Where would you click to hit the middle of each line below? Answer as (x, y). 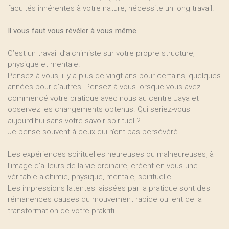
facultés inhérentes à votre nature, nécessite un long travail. (111, 8)
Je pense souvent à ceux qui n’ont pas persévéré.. (95, 132)
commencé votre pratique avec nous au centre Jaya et (103, 98)
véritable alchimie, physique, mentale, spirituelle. (90, 177)
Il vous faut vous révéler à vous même (72, 31)
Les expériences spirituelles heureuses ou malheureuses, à (111, 154)
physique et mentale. (44, 64)
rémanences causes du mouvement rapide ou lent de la (105, 199)
